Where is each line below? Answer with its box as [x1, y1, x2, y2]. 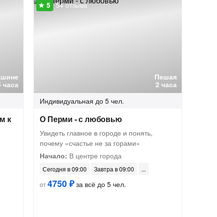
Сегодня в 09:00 [43, 165, 87, 173]
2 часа [155, 79, 177, 89]
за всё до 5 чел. [74, 179, 126, 189]
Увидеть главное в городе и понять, [40, 128, 153, 138]
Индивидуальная [40, 96, 94, 106]
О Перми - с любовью [40, 113, 122, 124]
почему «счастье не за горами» [40, 138, 140, 148]
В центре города [67, 151, 122, 160]
